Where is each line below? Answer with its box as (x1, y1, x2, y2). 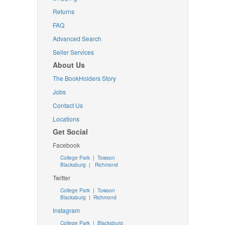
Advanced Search (52, 34, 101, 43)
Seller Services (52, 48, 94, 56)
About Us (52, 60, 85, 70)
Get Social (52, 127, 88, 137)
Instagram (52, 206, 80, 214)
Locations (52, 115, 79, 123)
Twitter (52, 173, 70, 182)
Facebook (52, 141, 80, 149)
